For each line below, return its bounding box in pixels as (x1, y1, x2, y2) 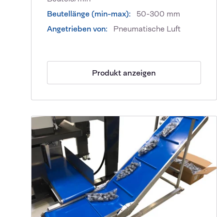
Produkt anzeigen (92, 67, 156, 78)
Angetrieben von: (47, 24, 108, 34)
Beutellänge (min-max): (47, 9, 131, 19)
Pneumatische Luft (111, 24, 181, 34)
